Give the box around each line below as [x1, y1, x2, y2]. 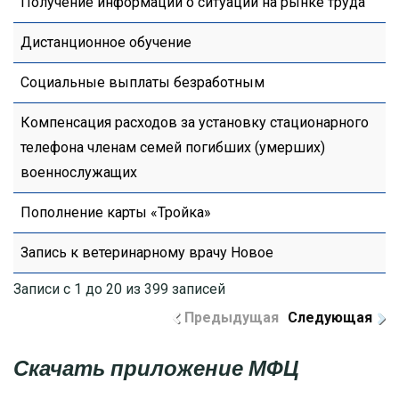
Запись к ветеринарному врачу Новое [20, 244, 273, 262]
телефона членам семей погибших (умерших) [20, 139, 325, 157]
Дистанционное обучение [20, 34, 191, 52]
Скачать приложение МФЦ [13, 354, 299, 384]
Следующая [288, 309, 372, 327]
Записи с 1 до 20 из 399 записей [13, 281, 225, 298]
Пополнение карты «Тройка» [20, 204, 211, 222]
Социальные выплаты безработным [20, 74, 265, 92]
